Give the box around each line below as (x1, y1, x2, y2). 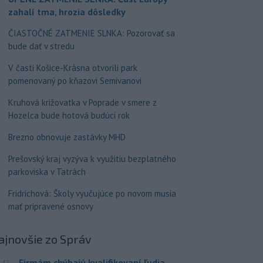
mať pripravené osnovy (8, 201, 93, 213)
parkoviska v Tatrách (8, 166, 86, 178)
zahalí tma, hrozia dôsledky (8, 6, 126, 18)
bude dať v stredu (8, 41, 75, 52)
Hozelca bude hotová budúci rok (8, 110, 130, 122)
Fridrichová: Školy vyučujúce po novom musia (8, 188, 176, 200)
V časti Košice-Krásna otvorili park (8, 62, 137, 74)
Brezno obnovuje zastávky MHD (8, 131, 126, 143)
